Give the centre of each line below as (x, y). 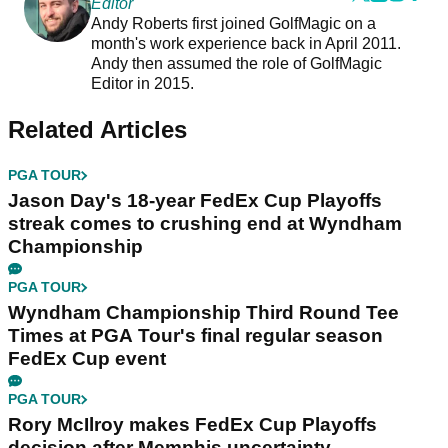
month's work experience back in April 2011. (245, 44)
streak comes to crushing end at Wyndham (205, 224)
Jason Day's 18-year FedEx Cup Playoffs (195, 201)
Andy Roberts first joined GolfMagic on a (233, 24)
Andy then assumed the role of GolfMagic (236, 64)
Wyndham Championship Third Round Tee (203, 313)
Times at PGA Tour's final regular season (195, 336)
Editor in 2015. (144, 84)
